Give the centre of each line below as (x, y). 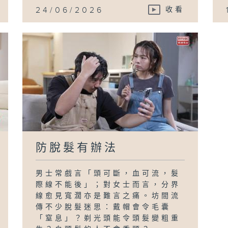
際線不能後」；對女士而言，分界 (108, 184)
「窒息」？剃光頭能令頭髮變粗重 (108, 218)
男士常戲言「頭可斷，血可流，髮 (108, 173)
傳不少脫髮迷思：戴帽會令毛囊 (104, 207)
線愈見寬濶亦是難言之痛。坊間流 (108, 196)
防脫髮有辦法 (77, 148)
